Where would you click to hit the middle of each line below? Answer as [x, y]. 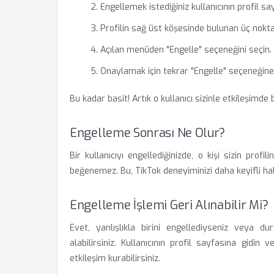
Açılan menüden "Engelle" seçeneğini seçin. [186, 50]
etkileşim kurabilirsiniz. [115, 258]
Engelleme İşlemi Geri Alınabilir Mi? [169, 205]
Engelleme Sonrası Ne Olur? [148, 133]
